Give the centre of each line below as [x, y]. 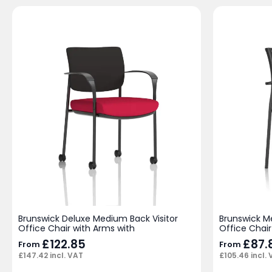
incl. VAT [66, 256]
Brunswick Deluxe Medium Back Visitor [98, 218]
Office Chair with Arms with [76, 228]
